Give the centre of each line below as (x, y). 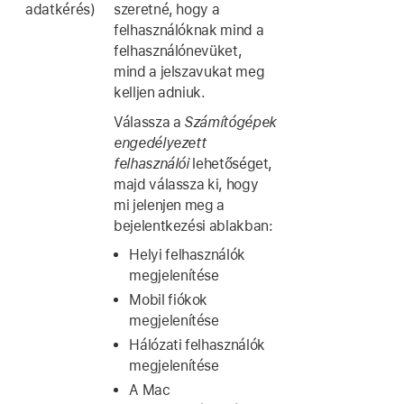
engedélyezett (160, 142)
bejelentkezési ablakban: (193, 225)
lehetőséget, (231, 163)
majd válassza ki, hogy (186, 184)
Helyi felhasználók (187, 255)
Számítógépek (230, 122)
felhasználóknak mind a (189, 31)
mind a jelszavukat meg (189, 72)
